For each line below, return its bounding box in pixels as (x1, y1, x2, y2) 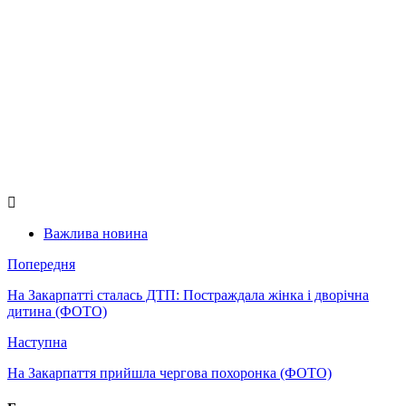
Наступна (7, 333, 67, 350)
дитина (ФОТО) (7, 303, 107, 319)
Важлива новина (43, 225, 148, 241)
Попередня (7, 256, 75, 272)
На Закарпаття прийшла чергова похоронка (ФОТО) (7, 364, 332, 381)
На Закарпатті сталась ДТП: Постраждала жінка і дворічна (7, 286, 369, 303)
